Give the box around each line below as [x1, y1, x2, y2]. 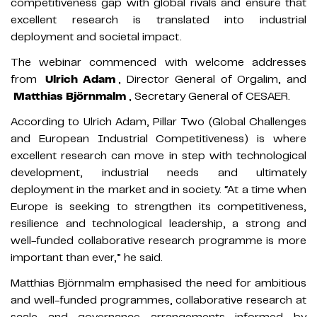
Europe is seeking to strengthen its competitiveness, [11, 199, 306, 214]
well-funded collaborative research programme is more [11, 233, 306, 248]
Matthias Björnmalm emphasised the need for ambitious [11, 275, 306, 290]
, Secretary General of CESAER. [129, 88, 290, 103]
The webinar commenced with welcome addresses [11, 54, 306, 69]
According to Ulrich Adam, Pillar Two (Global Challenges [11, 114, 306, 129]
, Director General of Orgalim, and [118, 71, 307, 86]
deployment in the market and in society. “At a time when [11, 182, 306, 197]
